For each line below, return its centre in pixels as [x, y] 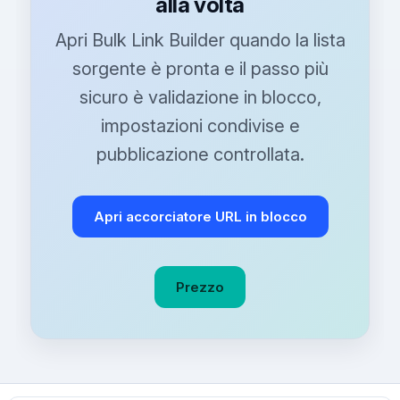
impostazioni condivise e [200, 126]
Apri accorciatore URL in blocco [200, 217]
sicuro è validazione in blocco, [200, 98]
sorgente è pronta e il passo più [200, 69]
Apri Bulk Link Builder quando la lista [200, 41]
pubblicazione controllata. [200, 155]
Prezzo [200, 287]
